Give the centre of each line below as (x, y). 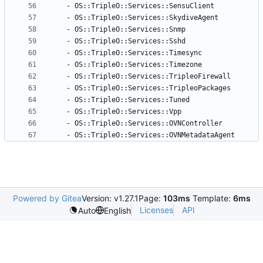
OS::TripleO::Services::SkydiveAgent (146, 18)
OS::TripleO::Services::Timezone (138, 65)
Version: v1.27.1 (110, 198)
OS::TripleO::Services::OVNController (149, 124)
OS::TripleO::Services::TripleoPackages (153, 88)
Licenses (156, 210)
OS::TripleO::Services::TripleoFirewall (153, 77)
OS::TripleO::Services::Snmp (130, 30)
